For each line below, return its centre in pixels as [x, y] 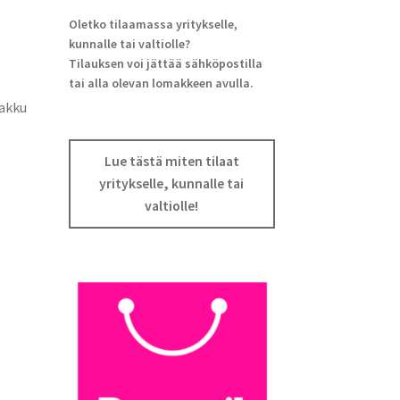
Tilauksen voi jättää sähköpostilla [165, 63]
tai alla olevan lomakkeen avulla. [161, 83]
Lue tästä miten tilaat [171, 162]
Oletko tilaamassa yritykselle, [153, 24]
